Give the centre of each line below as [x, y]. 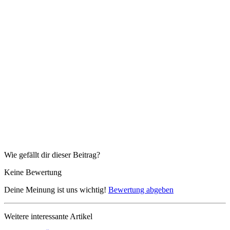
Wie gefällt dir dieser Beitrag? [52, 155]
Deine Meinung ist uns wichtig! [56, 190]
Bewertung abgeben [141, 190]
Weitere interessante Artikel [48, 217]
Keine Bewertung [33, 172]
